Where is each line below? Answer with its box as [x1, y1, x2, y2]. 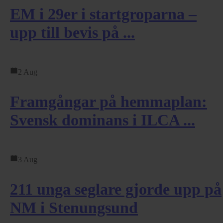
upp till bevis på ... [10, 23, 135, 41]
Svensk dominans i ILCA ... [10, 111, 195, 129]
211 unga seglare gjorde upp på [10, 180, 222, 198]
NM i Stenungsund [10, 198, 138, 217]
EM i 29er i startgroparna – [10, 4, 197, 23]
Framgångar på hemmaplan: [10, 92, 207, 111]
